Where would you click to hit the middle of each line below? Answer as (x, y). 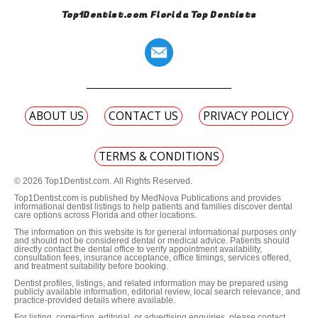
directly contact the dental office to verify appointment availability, (138, 249)
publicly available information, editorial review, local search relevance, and (157, 292)
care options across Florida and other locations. (105, 215)
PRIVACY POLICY (246, 116)
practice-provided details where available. (95, 300)
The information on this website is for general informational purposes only (155, 232)
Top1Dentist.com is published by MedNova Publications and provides (148, 198)
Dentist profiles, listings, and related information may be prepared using (151, 283)
